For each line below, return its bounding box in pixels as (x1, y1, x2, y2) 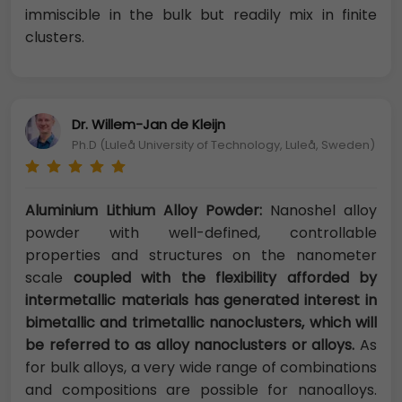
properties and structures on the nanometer (25, 245, 377, 267)
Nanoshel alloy (262, 200, 377, 222)
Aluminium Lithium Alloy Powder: (25, 200, 262, 222)
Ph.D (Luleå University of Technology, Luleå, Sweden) (72, 135, 375, 153)
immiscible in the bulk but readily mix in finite (25, 4, 377, 26)
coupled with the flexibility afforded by (73, 267, 377, 289)
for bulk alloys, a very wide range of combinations (25, 357, 377, 379)
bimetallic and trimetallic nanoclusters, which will (25, 312, 377, 334)
